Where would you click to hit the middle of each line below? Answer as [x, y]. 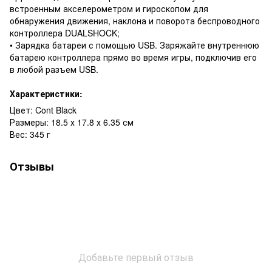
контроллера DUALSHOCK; [65, 32]
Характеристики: [46, 93]
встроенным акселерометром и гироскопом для [109, 8]
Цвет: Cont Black [43, 110]
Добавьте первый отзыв [136, 257]
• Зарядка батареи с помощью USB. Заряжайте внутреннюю [134, 45]
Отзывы [32, 166]
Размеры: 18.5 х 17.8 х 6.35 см [72, 122]
